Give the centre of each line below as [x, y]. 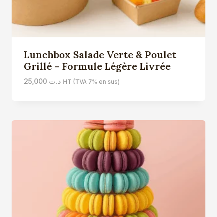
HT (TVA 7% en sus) [91, 82]
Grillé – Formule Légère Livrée [97, 66]
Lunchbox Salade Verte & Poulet [100, 54]
